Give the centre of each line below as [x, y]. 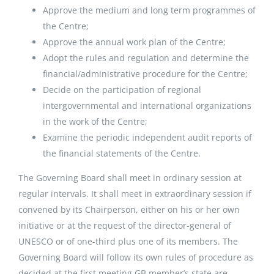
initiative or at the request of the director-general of [125, 226]
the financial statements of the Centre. [122, 154]
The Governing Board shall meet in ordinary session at [130, 178]
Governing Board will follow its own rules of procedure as [136, 257]
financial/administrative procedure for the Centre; [145, 74]
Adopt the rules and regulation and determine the [146, 58]
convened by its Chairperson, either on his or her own [129, 210]
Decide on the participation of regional [122, 90]
